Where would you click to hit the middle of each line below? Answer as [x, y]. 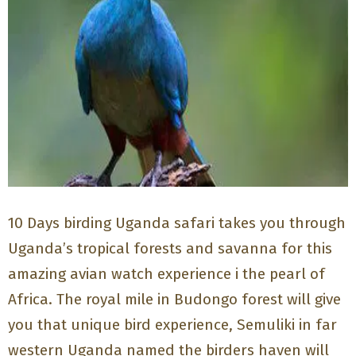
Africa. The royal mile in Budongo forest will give [175, 299]
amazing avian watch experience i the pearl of [167, 273]
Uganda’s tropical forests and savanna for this [170, 248]
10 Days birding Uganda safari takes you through [177, 222]
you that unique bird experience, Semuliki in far [173, 324]
